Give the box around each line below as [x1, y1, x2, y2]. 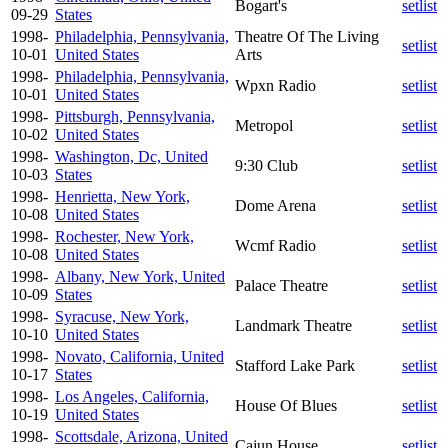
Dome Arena [235, 196, 316, 214]
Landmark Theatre [235, 316, 352, 334]
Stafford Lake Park [235, 356, 355, 374]
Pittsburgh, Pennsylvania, [55, 107, 215, 125]
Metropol [235, 116, 293, 134]
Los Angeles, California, [55, 387, 209, 405]
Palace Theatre [235, 276, 328, 294]
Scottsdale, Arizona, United [55, 427, 228, 445]
